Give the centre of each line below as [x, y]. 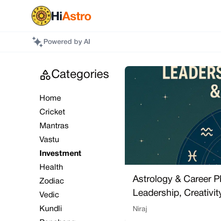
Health [51, 168]
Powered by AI [67, 42]
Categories [80, 75]
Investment [60, 154]
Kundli [51, 209]
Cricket [52, 112]
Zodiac [52, 182]
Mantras [54, 126]
